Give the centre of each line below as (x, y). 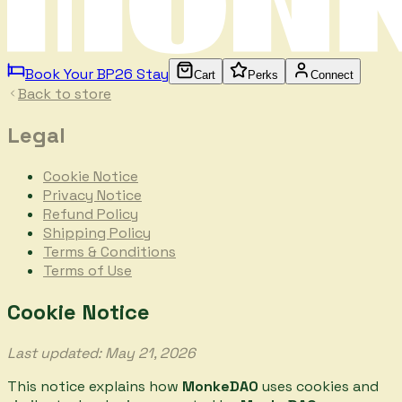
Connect (332, 75)
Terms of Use (87, 270)
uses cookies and (319, 386)
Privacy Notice (92, 195)
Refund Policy (91, 214)
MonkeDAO (220, 386)
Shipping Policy (97, 232)
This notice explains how (95, 386)
